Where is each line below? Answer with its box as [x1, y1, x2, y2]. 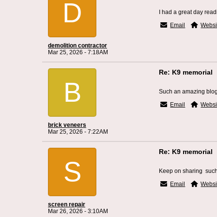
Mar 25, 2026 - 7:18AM [48, 49, 108, 56]
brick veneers [48, 122, 86, 128]
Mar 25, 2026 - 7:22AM [48, 128, 108, 135]
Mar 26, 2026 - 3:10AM [48, 208, 108, 215]
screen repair [48, 201, 85, 208]
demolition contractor [48, 42, 107, 49]
